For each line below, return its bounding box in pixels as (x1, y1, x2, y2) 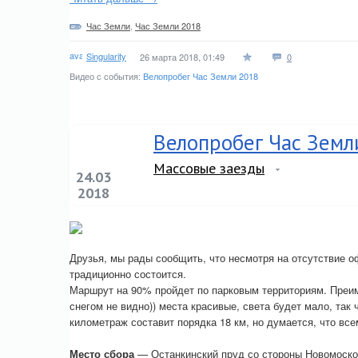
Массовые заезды (153, 159, 265, 177)
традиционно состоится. (70, 266, 186, 281)
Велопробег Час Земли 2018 (143, 70, 258, 82)
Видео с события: (70, 70, 143, 82)
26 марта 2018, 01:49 (140, 50, 225, 63)
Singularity (86, 49, 126, 62)
